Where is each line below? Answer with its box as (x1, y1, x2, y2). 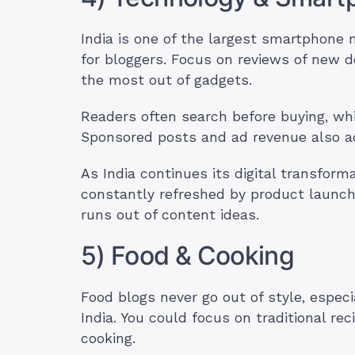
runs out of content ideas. (81, 207, 259, 223)
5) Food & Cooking (81, 240, 295, 272)
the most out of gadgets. (81, 72, 257, 89)
